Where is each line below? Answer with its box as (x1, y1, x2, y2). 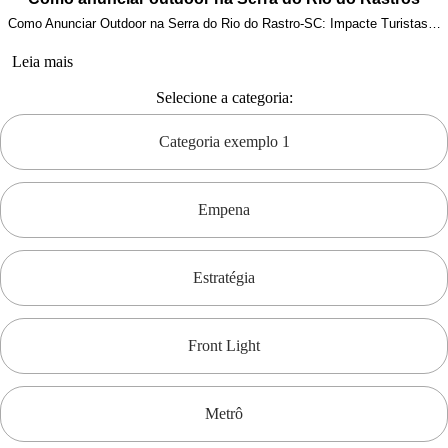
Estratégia (193, 269, 255, 286)
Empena (198, 201, 250, 218)
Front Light (188, 337, 260, 354)
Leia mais (12, 53, 73, 70)
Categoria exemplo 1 (158, 133, 290, 150)
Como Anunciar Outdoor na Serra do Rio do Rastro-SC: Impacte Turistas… (7, 16, 441, 31)
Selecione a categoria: (155, 89, 293, 106)
